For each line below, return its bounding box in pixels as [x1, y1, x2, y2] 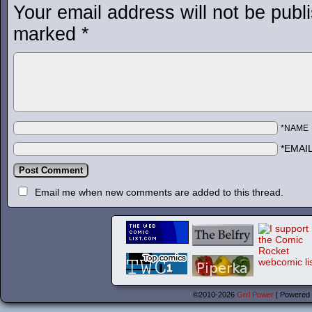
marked [13, 24, 81, 45]
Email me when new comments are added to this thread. [35, 187, 283, 198]
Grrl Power [237, 290, 274, 299]
